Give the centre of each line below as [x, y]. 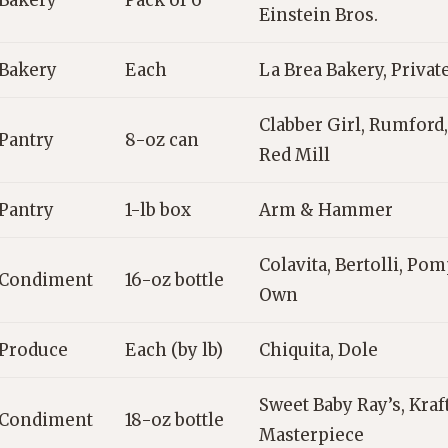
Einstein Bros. [318, 15]
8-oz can [162, 140]
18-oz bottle [174, 420]
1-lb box [158, 210]
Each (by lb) [174, 350]
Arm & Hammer [326, 210]
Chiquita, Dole [318, 350]
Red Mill [294, 155]
